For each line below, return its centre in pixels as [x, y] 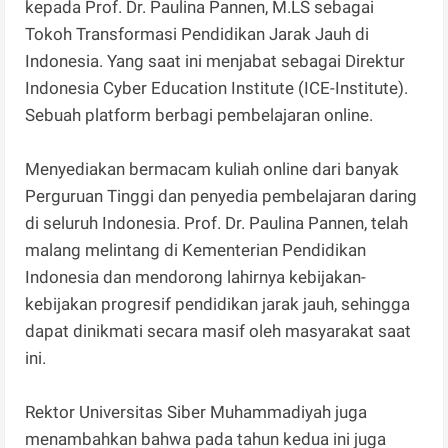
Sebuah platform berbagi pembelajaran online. [201, 115]
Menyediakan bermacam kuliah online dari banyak [212, 169]
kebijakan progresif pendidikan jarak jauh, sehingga [218, 304]
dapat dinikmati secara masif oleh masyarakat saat [218, 331]
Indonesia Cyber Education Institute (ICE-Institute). [217, 88]
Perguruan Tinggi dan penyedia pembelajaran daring [221, 196]
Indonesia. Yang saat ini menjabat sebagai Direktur [215, 61]
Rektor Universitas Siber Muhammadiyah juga [196, 412]
